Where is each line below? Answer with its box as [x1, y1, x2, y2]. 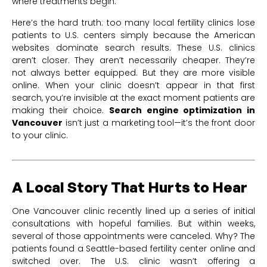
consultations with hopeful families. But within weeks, [12, 217, 255, 229]
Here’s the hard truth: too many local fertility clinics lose [12, 16, 255, 29]
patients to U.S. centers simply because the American [12, 29, 255, 41]
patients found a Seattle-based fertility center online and [12, 242, 255, 254]
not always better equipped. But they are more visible [12, 66, 255, 79]
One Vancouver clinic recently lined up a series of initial [12, 204, 255, 217]
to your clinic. [12, 129, 68, 141]
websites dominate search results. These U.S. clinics [12, 41, 255, 54]
